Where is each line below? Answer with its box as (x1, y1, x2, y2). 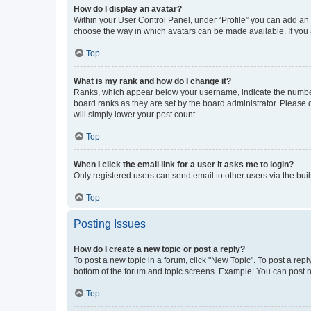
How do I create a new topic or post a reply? (74, 244, 245, 254)
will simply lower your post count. (74, 110, 197, 119)
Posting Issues (74, 218, 146, 230)
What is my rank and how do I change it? (74, 76, 231, 86)
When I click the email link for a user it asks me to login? (74, 160, 294, 169)
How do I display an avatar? (74, 4, 182, 14)
